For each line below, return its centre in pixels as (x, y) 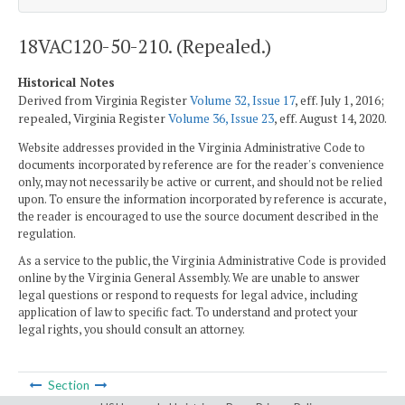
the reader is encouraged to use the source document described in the (198, 217)
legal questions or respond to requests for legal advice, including (188, 295)
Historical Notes (66, 82)
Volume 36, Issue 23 (221, 118)
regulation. (47, 234)
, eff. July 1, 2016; (339, 100)
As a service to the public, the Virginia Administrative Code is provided (202, 260)
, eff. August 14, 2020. (330, 118)
